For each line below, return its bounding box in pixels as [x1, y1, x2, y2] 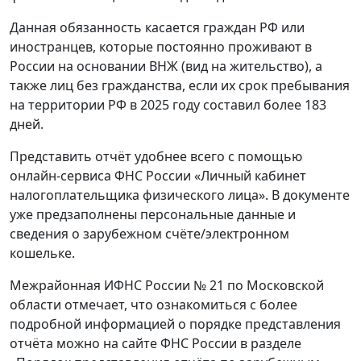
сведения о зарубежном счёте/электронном [10, 224, 289, 243]
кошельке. [10, 243, 75, 262]
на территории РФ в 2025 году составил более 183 [10, 95, 326, 114]
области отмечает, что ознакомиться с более [10, 295, 297, 313]
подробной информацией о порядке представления [10, 314, 341, 333]
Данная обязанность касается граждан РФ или [10, 18, 305, 36]
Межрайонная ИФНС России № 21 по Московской [10, 276, 324, 294]
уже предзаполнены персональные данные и [10, 205, 296, 223]
